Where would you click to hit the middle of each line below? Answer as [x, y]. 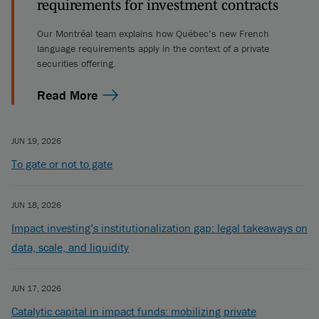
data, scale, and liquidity [70, 247]
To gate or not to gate [62, 164]
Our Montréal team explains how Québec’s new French [153, 33]
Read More [67, 95]
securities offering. [77, 63]
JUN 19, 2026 [36, 141]
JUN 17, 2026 [36, 288]
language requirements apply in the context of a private [153, 48]
